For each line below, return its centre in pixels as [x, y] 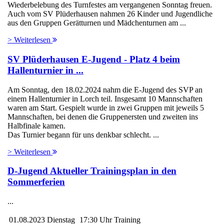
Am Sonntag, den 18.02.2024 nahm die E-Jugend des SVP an [105, 89]
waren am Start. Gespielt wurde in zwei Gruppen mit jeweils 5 [106, 107]
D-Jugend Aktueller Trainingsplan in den [92, 171]
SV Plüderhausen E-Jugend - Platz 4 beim [94, 59]
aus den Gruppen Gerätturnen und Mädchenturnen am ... [97, 23]
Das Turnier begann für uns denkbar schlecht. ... [83, 134]
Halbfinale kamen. [36, 125]
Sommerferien [36, 182]
